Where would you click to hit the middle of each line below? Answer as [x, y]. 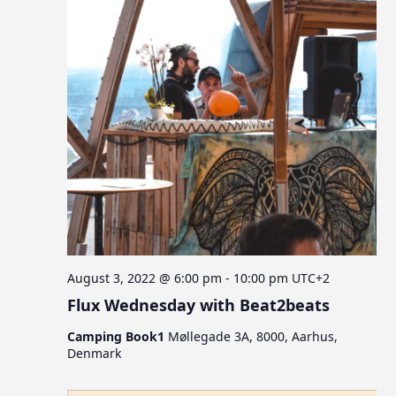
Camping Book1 [118, 336]
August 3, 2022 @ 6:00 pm [145, 278]
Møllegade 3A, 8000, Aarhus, [253, 336]
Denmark [95, 353]
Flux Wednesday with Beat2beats [199, 305]
